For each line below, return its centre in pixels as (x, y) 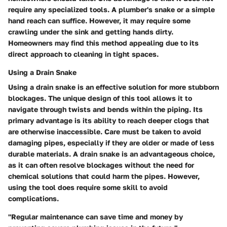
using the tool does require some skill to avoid (88, 187)
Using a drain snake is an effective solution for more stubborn (113, 87)
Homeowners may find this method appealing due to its (103, 43)
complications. (33, 198)
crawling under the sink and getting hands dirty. (91, 31)
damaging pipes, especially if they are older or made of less (111, 142)
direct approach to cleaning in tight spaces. (83, 54)
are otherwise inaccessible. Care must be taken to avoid (105, 131)
